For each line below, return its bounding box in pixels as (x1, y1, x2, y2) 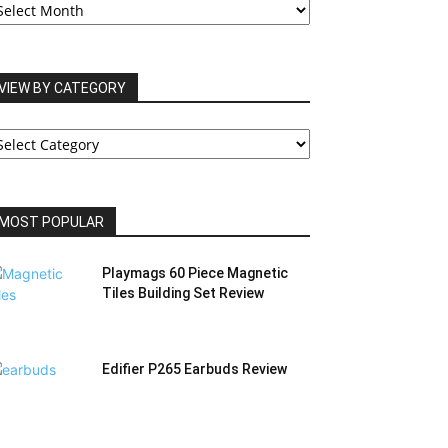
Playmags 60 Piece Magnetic (102, 265, 288, 282)
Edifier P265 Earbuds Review (102, 361, 287, 378)
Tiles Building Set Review (102, 285, 264, 302)
